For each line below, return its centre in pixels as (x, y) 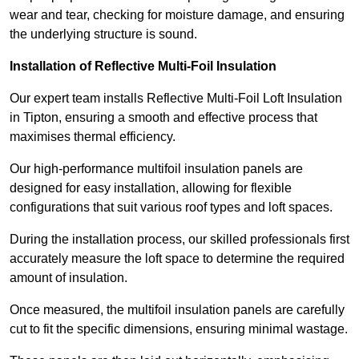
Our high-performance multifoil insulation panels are (156, 169)
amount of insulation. (70, 278)
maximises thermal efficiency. (94, 137)
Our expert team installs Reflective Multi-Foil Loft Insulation (176, 99)
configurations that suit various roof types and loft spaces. (171, 208)
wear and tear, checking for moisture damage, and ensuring (177, 15)
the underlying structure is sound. (103, 34)
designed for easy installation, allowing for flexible (151, 188)
